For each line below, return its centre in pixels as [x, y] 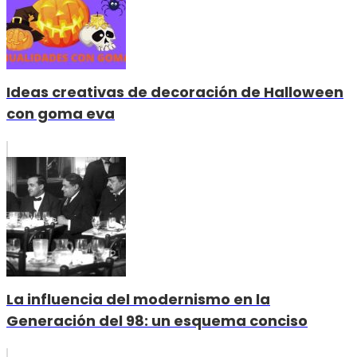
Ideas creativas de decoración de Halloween [175, 92]
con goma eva [61, 114]
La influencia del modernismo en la [138, 300]
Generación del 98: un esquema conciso [157, 321]
